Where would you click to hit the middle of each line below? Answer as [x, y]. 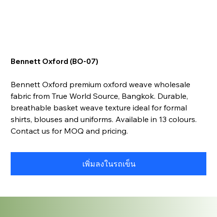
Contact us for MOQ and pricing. [70, 131]
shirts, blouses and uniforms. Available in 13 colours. [104, 119]
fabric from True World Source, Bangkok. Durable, [100, 96]
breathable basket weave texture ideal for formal [99, 108]
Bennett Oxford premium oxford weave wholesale [101, 85]
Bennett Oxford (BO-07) [55, 62]
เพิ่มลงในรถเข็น [109, 164]
